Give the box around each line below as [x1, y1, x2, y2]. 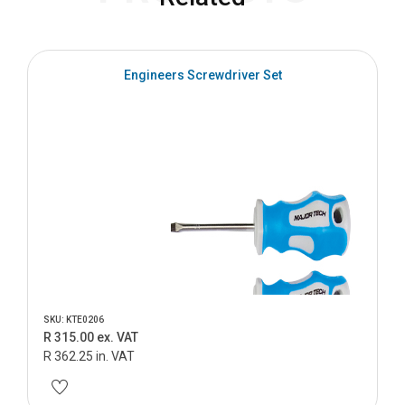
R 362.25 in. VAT [43, 349, 135, 363]
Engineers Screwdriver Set [123, 68, 282, 82]
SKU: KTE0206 [43, 315, 104, 325]
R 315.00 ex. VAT [43, 330, 138, 344]
